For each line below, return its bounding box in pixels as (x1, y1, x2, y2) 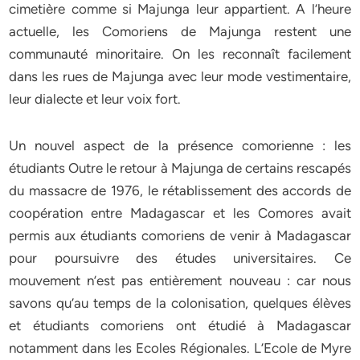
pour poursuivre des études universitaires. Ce (9, 250, 351, 266)
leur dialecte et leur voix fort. (9, 91, 182, 107)
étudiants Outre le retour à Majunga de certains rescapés (9, 160, 351, 176)
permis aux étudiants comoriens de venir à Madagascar (9, 227, 351, 243)
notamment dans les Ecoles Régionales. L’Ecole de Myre (9, 340, 351, 356)
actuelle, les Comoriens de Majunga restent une (9, 23, 351, 39)
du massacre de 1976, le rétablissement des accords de (9, 182, 351, 198)
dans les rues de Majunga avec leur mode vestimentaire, (9, 68, 351, 84)
